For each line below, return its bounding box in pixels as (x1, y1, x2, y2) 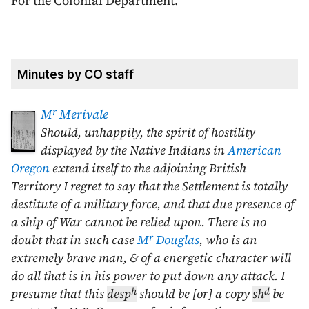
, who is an (199, 232, 257, 249)
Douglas (153, 232, 199, 249)
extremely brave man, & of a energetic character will (11, 250, 291, 267)
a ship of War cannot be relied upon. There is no (11, 214, 266, 231)
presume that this (11, 286, 107, 303)
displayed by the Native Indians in (41, 142, 228, 159)
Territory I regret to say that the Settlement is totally (11, 178, 288, 195)
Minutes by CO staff (17, 66, 134, 81)
